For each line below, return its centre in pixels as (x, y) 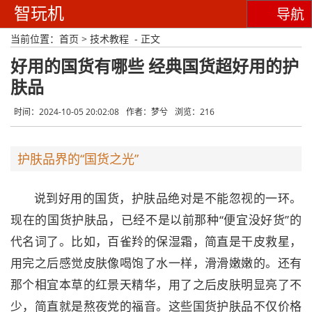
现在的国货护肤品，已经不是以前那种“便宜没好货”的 (156, 220)
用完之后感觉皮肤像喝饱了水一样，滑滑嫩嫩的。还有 (156, 263)
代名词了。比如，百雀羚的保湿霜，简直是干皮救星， (156, 241)
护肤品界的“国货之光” (78, 159)
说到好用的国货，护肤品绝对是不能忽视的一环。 (168, 198)
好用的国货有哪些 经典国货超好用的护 (155, 67)
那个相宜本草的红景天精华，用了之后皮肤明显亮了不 (156, 284)
